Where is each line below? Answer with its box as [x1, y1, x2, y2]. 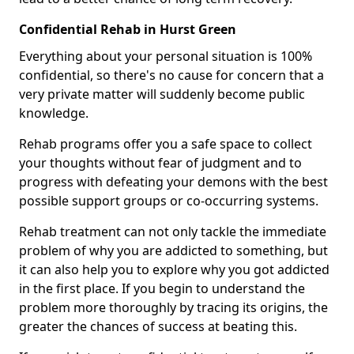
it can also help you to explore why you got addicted [19, 261, 330, 279]
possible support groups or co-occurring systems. [19, 192, 318, 210]
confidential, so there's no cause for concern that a [19, 66, 324, 85]
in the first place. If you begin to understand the [19, 280, 305, 298]
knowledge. [19, 104, 88, 122]
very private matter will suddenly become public [19, 85, 305, 104]
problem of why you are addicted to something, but [19, 242, 328, 260]
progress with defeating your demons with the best [19, 173, 328, 191]
